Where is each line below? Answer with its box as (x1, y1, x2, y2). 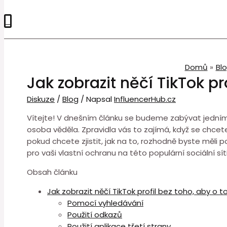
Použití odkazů (67, 209, 122, 220)
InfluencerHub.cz (114, 94, 176, 104)
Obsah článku (27, 167, 78, 177)
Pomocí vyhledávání (67, 198, 143, 208)
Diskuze (27, 94, 55, 104)
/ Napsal (79, 94, 114, 104)
